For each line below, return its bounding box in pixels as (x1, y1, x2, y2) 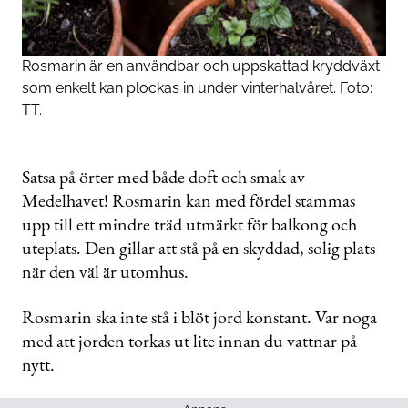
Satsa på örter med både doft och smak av (22, 164, 305, 189)
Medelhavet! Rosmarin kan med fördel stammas (22, 188, 355, 212)
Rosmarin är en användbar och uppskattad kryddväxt (22, 56, 380, 75)
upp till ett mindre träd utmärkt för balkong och (22, 211, 357, 236)
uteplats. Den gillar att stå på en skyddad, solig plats (22, 235, 375, 260)
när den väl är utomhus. (22, 259, 189, 283)
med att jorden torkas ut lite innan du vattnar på (22, 328, 357, 352)
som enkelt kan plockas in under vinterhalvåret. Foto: (22, 78, 372, 97)
